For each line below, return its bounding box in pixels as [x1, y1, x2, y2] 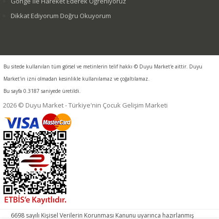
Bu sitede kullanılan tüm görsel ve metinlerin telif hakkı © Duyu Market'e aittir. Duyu [3, 63, 202, 70]
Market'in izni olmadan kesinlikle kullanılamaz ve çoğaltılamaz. [3, 75, 150, 82]
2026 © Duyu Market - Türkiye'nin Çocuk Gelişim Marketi [3, 100, 168, 109]
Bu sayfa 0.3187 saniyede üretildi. [3, 87, 81, 94]
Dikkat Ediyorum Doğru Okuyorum [11, 11, 111, 20]
